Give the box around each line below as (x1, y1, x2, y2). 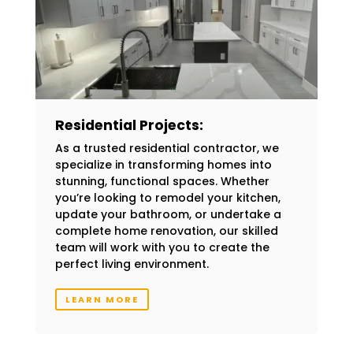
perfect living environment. (54, 255, 209, 272)
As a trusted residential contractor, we (54, 139, 279, 156)
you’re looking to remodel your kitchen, (54, 189, 281, 206)
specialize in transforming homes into (54, 156, 272, 173)
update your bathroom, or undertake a (54, 206, 281, 222)
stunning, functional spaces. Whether (54, 173, 269, 189)
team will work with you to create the (54, 239, 269, 255)
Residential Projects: (54, 115, 203, 135)
